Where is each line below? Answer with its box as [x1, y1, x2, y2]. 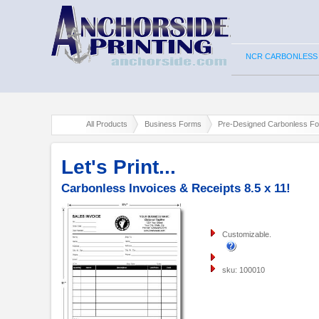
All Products [86, 119, 128, 128]
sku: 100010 [222, 266, 265, 275]
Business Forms [144, 119, 202, 128]
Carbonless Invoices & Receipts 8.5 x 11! [61, 182, 291, 196]
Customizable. [222, 230, 271, 239]
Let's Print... [61, 156, 176, 179]
